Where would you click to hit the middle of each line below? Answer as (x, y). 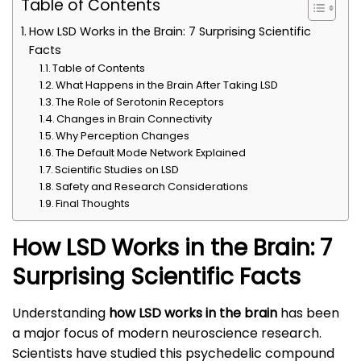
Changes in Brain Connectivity (135, 119)
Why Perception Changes (123, 136)
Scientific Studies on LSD (117, 170)
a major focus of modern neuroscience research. (167, 334)
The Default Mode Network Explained (151, 153)
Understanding (60, 313)
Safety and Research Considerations (152, 187)
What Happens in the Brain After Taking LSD (167, 85)
